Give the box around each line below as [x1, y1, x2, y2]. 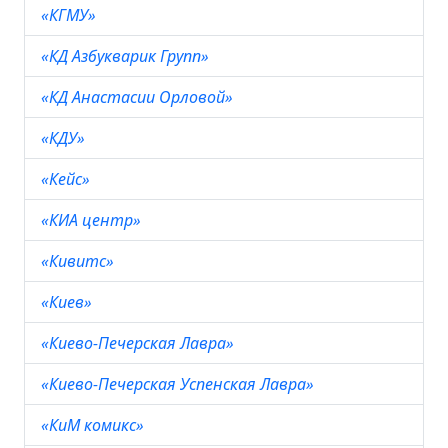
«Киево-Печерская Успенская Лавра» [41, 373, 318, 395]
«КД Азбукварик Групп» [41, 45, 213, 67]
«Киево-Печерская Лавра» [41, 332, 238, 354]
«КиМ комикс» [41, 414, 148, 436]
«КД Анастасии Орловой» [41, 86, 237, 108]
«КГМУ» [41, 4, 100, 26]
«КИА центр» [41, 209, 145, 231]
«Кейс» [41, 168, 94, 190]
